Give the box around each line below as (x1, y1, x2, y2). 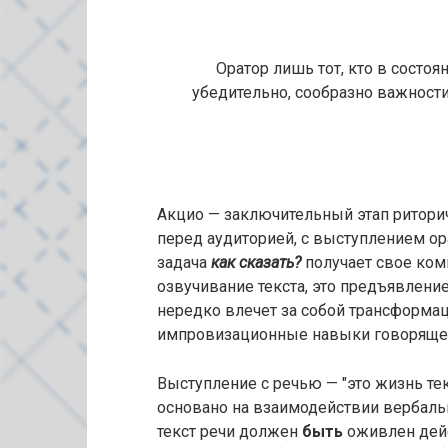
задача (157, 253, 211, 272)
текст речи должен (157, 422, 302, 441)
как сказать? (211, 253, 301, 272)
